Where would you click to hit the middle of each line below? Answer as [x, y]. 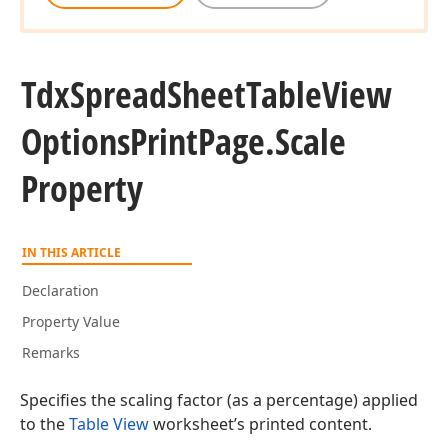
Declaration [60, 290]
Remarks [51, 352]
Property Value [71, 321]
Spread [118, 94]
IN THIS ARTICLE [71, 252]
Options [75, 141]
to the [44, 424]
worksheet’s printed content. [260, 424]
